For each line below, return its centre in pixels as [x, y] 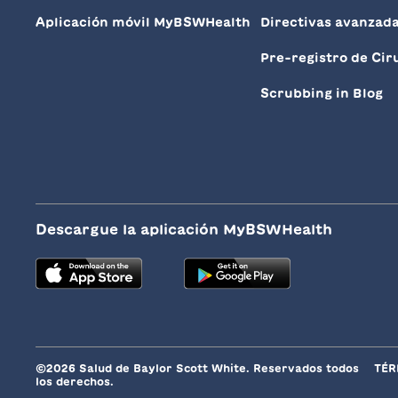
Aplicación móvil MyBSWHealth [143, 23]
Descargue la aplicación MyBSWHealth [184, 230]
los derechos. [75, 382]
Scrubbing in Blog [321, 94]
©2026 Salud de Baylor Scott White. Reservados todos [197, 368]
